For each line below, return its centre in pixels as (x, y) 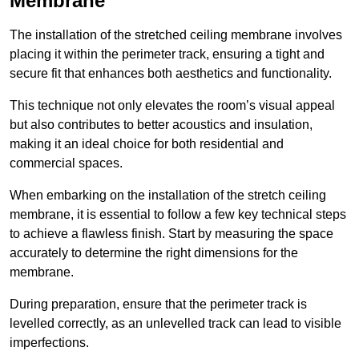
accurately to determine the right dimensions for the (154, 252)
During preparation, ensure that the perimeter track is (158, 304)
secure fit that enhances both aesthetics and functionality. (171, 73)
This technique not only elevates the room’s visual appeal (172, 105)
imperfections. (49, 342)
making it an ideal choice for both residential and (147, 143)
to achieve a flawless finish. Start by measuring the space (171, 233)
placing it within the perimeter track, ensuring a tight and (167, 54)
